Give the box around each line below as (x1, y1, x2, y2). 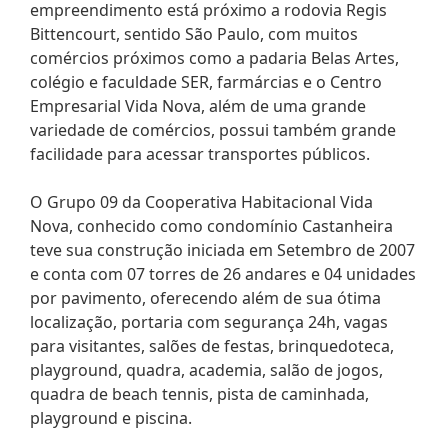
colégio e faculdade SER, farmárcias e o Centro (30, 70, 382, 93)
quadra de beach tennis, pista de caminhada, (30, 382, 369, 405)
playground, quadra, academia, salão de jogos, (30, 358, 383, 381)
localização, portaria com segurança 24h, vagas (30, 310, 388, 333)
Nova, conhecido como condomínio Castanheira (30, 214, 393, 237)
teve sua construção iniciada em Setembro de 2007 (30, 238, 415, 261)
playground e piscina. (30, 406, 192, 429)
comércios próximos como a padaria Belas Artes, (30, 46, 399, 69)
